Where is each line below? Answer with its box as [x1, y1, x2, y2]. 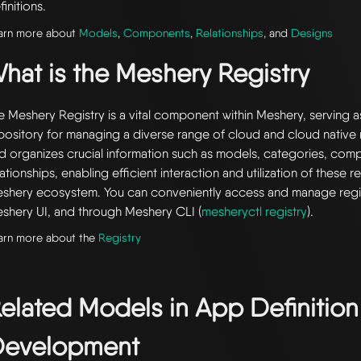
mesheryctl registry [201, 203, 308, 219]
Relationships [196, 25, 264, 39]
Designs [291, 25, 334, 39]
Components [123, 25, 191, 39]
